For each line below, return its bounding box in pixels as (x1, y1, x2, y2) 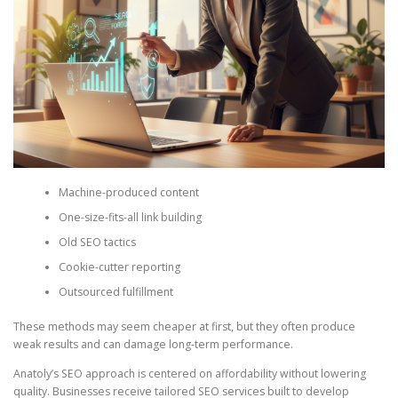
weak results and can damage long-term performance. (13, 336, 293, 352)
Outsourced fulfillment (58, 284, 173, 300)
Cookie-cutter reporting (58, 259, 180, 275)
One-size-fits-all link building (58, 210, 202, 226)
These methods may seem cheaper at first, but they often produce (13, 318, 355, 334)
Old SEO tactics (58, 235, 136, 251)
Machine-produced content (58, 185, 199, 201)
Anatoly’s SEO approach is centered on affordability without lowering (13, 365, 366, 381)
